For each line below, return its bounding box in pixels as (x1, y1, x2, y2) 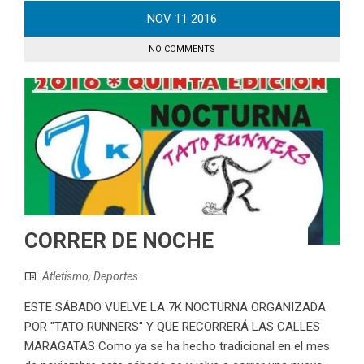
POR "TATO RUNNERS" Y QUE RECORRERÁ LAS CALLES (24, 318, 320, 334)
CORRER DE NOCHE (24, 227, 214, 253)
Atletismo (42, 269, 89, 283)
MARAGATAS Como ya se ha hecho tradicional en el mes (24, 338, 330, 353)
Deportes (93, 269, 138, 283)
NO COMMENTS (149, 43, 215, 54)
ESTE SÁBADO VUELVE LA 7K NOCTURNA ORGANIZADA (24, 299, 326, 314)
